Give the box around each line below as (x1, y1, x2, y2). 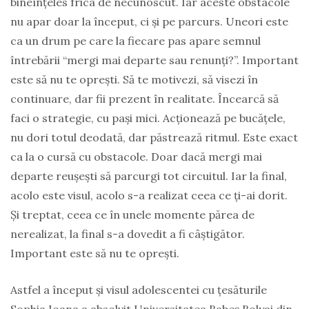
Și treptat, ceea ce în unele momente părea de (10, 208, 255, 221)
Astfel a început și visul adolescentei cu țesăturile (10, 283, 267, 297)
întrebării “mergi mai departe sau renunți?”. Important (10, 53, 299, 67)
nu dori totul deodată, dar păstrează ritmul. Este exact (10, 130, 298, 144)
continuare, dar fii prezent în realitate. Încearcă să (10, 92, 279, 106)
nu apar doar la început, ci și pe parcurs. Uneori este (10, 14, 288, 28)
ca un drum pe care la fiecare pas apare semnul (10, 34, 261, 48)
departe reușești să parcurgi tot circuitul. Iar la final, (10, 169, 287, 183)
